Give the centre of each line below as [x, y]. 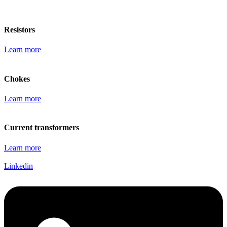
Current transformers [42, 128]
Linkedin [18, 166]
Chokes [17, 79]
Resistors [20, 30]
